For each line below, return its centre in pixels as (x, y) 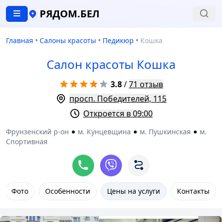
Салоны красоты (68, 40)
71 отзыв (146, 84)
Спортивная (27, 141)
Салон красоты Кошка (111, 64)
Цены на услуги (134, 191)
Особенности (68, 191)
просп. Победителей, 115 (118, 99)
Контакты (193, 191)
